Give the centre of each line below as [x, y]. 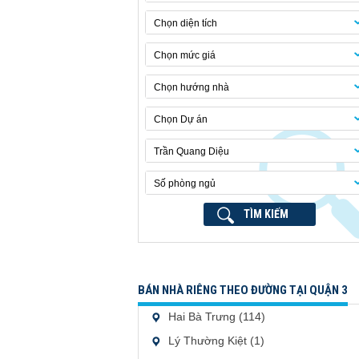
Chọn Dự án [181, 119]
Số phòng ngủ [185, 184]
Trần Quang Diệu [192, 151]
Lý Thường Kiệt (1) [216, 341]
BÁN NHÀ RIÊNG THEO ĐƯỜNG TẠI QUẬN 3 [243, 290]
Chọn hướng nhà [192, 87]
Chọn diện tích [186, 23]
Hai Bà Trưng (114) [217, 317]
